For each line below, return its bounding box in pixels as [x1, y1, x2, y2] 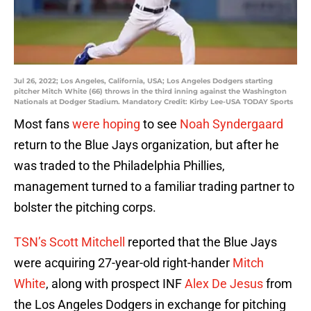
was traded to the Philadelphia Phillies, [14, 158, 225, 174]
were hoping [69, 117, 140, 132]
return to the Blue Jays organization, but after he [14, 137, 279, 153]
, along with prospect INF [46, 276, 185, 292]
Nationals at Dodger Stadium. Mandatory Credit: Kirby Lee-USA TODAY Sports [14, 97, 293, 107]
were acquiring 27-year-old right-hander [14, 255, 233, 271]
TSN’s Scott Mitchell [14, 235, 125, 250]
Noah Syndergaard [180, 117, 283, 132]
